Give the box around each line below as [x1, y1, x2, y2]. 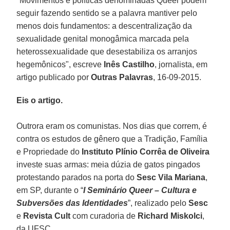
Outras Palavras [91, 72, 154, 82]
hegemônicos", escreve [16, 60, 102, 69]
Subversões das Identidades [16, 198, 128, 207]
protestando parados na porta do [16, 172, 137, 182]
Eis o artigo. [16, 95, 63, 105]
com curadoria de [70, 211, 138, 220]
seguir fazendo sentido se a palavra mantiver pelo [16, 8, 198, 17]
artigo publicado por [16, 72, 91, 82]
